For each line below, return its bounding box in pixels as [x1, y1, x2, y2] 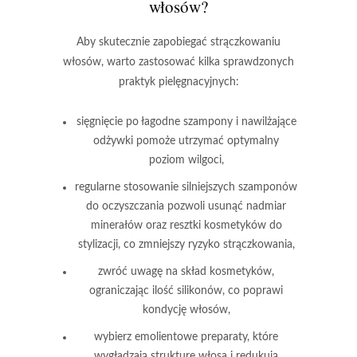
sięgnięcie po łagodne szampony [76, 116, 233, 127]
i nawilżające [232, 116, 296, 127]
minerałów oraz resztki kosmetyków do [90, 219, 282, 231]
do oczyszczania [86, 200, 164, 212]
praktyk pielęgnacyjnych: [118, 76, 239, 88]
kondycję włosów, [142, 304, 230, 316]
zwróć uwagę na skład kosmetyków [98, 265, 272, 277]
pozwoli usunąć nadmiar [164, 200, 286, 212]
